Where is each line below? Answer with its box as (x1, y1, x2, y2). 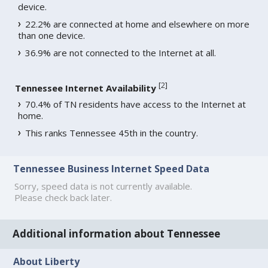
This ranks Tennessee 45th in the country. (25, 126, 199, 139)
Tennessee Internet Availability (15, 81, 157, 94)
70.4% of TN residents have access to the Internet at (25, 98, 246, 110)
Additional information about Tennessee (13, 227, 221, 241)
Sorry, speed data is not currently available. (14, 179, 193, 192)
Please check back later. (14, 191, 112, 203)
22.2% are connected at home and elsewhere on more (25, 17, 250, 30)
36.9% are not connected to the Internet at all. (25, 46, 217, 59)
